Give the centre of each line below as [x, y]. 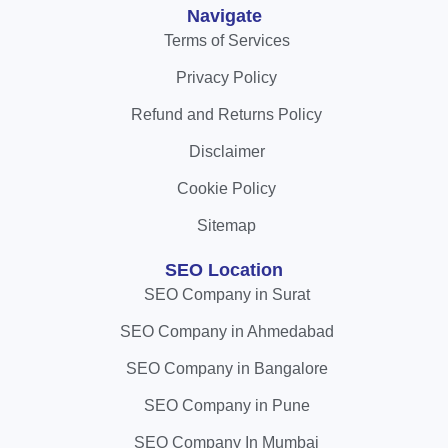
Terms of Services [226, 41]
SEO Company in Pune [226, 406]
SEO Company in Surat [226, 295]
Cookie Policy [226, 189]
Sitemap [226, 226]
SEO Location [224, 270]
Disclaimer [226, 152]
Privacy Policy [226, 78]
